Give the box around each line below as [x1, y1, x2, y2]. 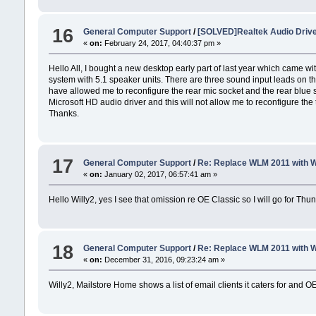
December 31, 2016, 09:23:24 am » [102, 255, 225, 265]
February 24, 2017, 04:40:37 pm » [102, 39, 221, 48]
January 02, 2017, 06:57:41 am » [102, 169, 217, 178]
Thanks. [48, 109, 79, 119]
